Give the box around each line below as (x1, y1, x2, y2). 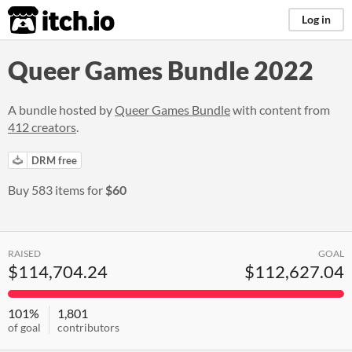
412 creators (8, 119, 76, 134)
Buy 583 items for (8, 182, 105, 197)
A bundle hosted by (8, 102, 115, 117)
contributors (57, 321, 119, 334)
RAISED (8, 247, 41, 259)
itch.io (7, 5, 76, 36)
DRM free (31, 154, 77, 167)
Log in (302, 13, 331, 26)
